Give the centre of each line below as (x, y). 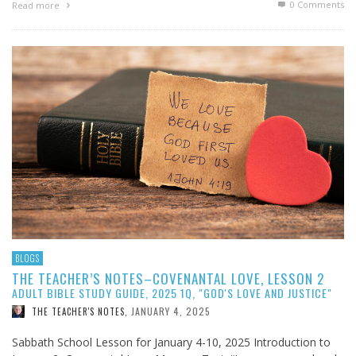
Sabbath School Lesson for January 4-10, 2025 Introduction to (171, 342)
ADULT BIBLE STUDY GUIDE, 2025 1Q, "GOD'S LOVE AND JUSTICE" (172, 292)
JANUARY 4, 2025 (171, 311)
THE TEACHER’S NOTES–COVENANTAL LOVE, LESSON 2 (168, 278)
